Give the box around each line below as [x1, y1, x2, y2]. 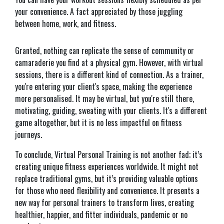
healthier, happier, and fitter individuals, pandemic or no [15, 208, 187, 220]
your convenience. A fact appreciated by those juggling [15, 5, 182, 17]
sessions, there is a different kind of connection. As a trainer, [15, 68, 203, 80]
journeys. [15, 128, 42, 140]
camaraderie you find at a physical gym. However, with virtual [15, 56, 203, 68]
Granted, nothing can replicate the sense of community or [15, 44, 194, 56]
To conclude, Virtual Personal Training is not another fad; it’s [15, 148, 202, 160]
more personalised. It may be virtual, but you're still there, [15, 92, 194, 104]
